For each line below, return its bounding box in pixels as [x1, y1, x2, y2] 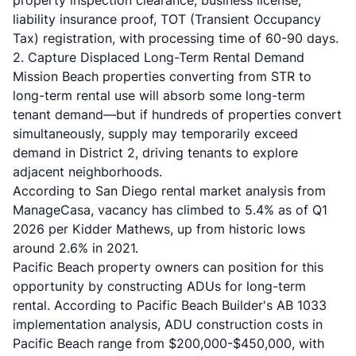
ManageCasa [13, 202, 91, 218]
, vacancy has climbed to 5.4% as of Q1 [91, 202, 327, 218]
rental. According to [13, 297, 137, 313]
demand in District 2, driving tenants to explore [13, 145, 298, 161]
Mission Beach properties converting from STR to [13, 68, 311, 84]
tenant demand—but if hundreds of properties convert [13, 106, 342, 122]
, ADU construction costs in [157, 316, 323, 332]
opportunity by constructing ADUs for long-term [13, 278, 306, 294]
